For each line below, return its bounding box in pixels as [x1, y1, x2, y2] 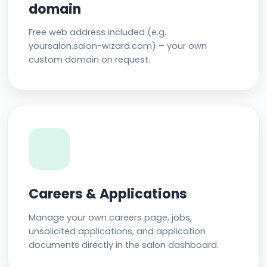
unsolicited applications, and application [29, 225, 206, 237]
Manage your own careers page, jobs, [29, 211, 193, 223]
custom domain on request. [29, 54, 151, 66]
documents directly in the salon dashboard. [29, 238, 219, 251]
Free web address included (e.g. [29, 26, 167, 39]
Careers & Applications [29, 185, 188, 204]
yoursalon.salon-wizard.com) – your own [29, 40, 207, 52]
